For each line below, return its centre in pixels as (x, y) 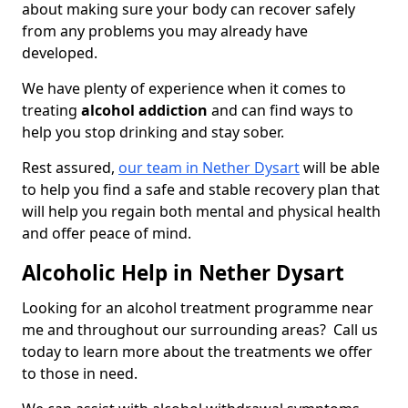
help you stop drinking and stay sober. (155, 133)
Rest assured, (70, 168)
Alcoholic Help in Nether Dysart (183, 273)
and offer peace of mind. (107, 234)
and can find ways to (280, 111)
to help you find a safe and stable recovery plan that (201, 190)
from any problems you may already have (165, 31)
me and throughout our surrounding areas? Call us (200, 330)
